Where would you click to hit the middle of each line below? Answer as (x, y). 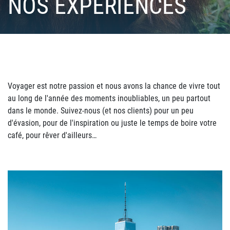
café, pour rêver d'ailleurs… (52, 135)
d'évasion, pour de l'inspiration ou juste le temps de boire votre (112, 123)
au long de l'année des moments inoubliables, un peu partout (109, 98)
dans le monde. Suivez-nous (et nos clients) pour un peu (101, 111)
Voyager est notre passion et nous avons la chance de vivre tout (114, 86)
